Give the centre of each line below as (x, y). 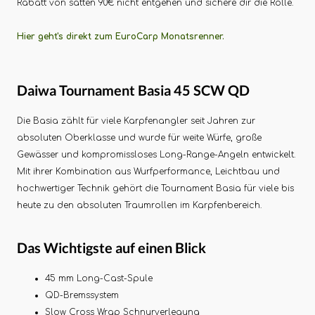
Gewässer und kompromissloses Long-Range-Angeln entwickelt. (156, 154)
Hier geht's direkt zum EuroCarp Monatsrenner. (121, 36)
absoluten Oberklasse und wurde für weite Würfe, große (139, 137)
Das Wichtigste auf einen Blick (111, 247)
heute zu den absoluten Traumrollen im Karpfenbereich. (142, 205)
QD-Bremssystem (82, 295)
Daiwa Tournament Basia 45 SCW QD (133, 90)
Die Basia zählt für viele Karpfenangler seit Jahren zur (136, 121)
